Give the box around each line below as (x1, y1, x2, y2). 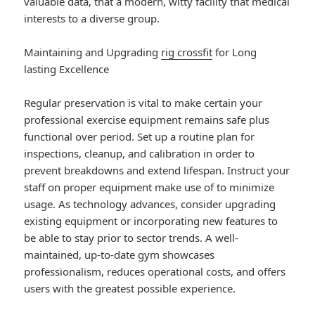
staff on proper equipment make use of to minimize (24, 180, 275, 195)
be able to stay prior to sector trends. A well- (24, 231, 239, 245)
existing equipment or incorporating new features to (24, 214, 278, 229)
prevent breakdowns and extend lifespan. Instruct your (24, 163, 290, 178)
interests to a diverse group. (24, 11, 160, 26)
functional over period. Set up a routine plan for (24, 129, 255, 144)
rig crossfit (161, 45, 213, 60)
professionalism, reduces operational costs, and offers (24, 264, 286, 279)
